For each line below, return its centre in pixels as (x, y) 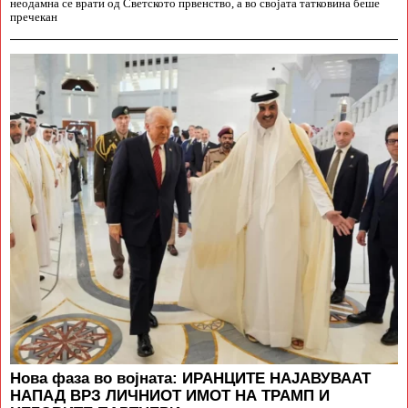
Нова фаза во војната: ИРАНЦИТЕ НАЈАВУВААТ (190, 377)
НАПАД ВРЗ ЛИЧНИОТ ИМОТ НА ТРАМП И (170, 395)
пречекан (34, 17)
